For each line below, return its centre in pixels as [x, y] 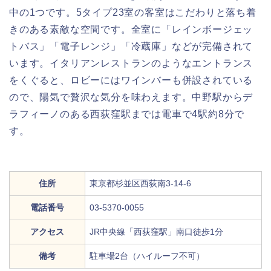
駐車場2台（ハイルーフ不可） [147, 256]
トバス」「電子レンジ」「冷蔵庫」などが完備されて [131, 47]
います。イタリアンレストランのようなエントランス [131, 64]
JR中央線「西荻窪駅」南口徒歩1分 [156, 232]
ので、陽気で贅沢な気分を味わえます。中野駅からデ [131, 97]
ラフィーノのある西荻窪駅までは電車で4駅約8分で [127, 114]
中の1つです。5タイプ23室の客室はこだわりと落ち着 [133, 13]
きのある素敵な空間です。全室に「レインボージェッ [131, 30]
